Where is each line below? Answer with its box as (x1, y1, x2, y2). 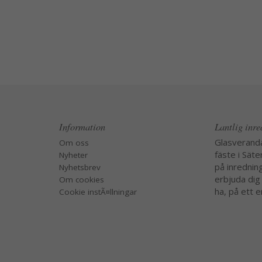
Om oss (58, 137, 89, 148)
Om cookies (58, 174, 104, 185)
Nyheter (58, 150, 88, 160)
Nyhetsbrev (58, 162, 101, 173)
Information (58, 120, 105, 133)
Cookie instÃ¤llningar (58, 187, 137, 197)
